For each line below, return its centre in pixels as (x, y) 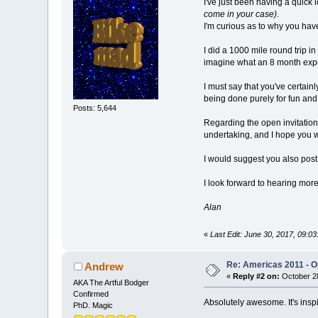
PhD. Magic (93, 305)
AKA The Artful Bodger (111, 282)
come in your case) (240, 15)
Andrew (104, 266)
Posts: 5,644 (95, 108)
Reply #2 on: (257, 276)
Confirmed (91, 294)
